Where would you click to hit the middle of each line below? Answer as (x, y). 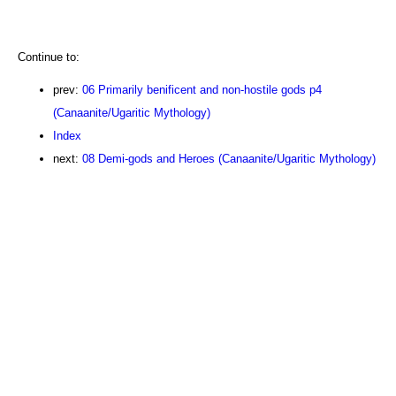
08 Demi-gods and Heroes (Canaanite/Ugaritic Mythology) (229, 158)
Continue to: (49, 57)
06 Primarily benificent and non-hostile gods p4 (202, 89)
